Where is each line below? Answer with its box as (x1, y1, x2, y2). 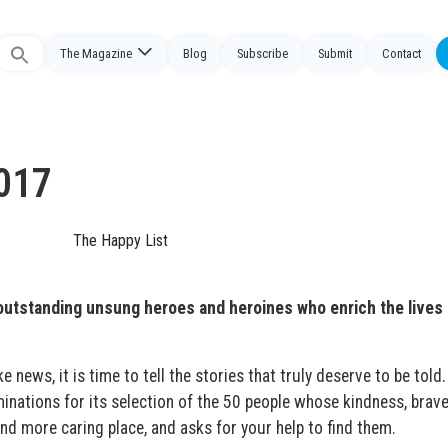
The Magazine (60, 46, 132, 61)
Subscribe (237, 46, 288, 61)
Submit (318, 46, 352, 61)
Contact (382, 46, 421, 61)
